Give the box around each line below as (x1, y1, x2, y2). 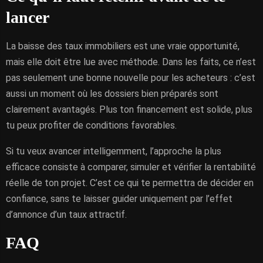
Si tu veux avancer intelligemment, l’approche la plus (6, 146, 221, 157)
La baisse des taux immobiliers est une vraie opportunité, (6, 41, 240, 52)
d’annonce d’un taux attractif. (6, 209, 127, 220)
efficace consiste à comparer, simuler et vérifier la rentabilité (6, 161, 256, 173)
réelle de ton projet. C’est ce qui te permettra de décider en (6, 177, 254, 188)
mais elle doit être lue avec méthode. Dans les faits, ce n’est (6, 56, 256, 68)
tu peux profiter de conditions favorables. (6, 120, 177, 131)
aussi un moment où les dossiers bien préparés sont (6, 88, 218, 99)
